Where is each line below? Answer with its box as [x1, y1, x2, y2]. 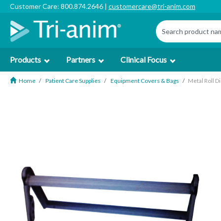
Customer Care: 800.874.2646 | [10, 2, 109, 10]
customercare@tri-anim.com [109, 2, 195, 10]
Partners [66, 55, 95, 64]
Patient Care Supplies [45, 77, 101, 84]
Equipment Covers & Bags [110, 77, 179, 84]
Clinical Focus [120, 55, 167, 64]
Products [10, 55, 41, 64]
